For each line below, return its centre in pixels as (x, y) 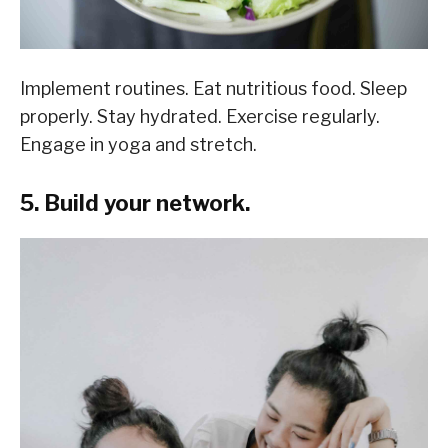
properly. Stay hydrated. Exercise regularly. (200, 116)
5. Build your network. (135, 202)
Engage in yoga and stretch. (138, 144)
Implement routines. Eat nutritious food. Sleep (213, 88)
